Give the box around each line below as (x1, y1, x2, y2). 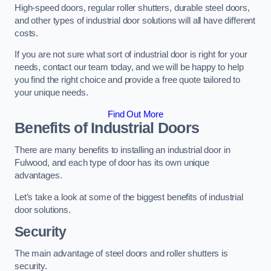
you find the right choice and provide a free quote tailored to (15, 75, 240, 85)
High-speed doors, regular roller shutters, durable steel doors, (15, 2, 250, 13)
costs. (15, 28, 39, 38)
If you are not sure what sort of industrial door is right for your (15, 50, 247, 60)
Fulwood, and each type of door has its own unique (15, 158, 209, 168)
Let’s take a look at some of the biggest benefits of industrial (15, 192, 243, 202)
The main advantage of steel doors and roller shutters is (15, 248, 228, 258)
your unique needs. (15, 88, 88, 98)
